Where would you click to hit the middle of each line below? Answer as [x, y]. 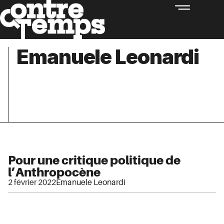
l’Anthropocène [54, 172]
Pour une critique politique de [94, 160]
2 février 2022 [32, 182]
